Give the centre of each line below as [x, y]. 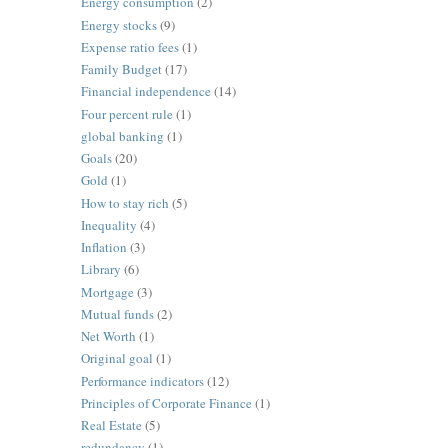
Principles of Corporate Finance [166, 402]
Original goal [116, 358]
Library [100, 269]
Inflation [103, 247]
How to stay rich [124, 202]
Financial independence [145, 91]
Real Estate [111, 425]
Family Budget [121, 69]
